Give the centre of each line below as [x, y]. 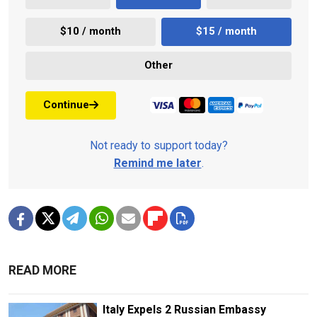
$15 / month [226, 31]
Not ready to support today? [158, 145]
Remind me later [157, 163]
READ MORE [42, 270]
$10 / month [91, 31]
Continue [66, 105]
